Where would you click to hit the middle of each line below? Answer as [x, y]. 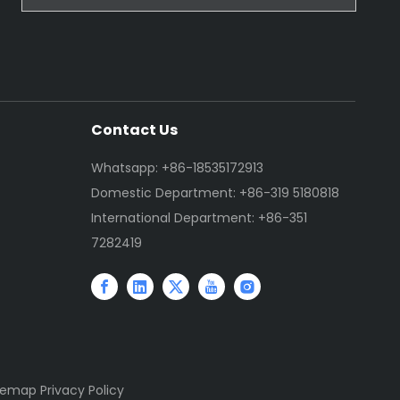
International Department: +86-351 [199, 218]
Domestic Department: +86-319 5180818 [215, 193]
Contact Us [134, 130]
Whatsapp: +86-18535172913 [177, 168]
